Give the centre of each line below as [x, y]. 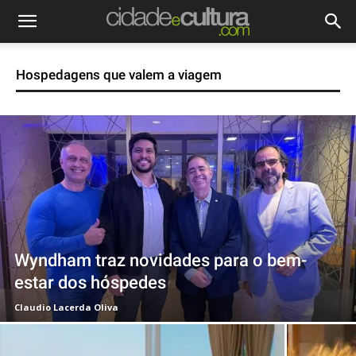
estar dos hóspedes [90, 282]
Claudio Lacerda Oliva [66, 307]
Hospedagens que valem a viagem [119, 75]
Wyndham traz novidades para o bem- [161, 260]
